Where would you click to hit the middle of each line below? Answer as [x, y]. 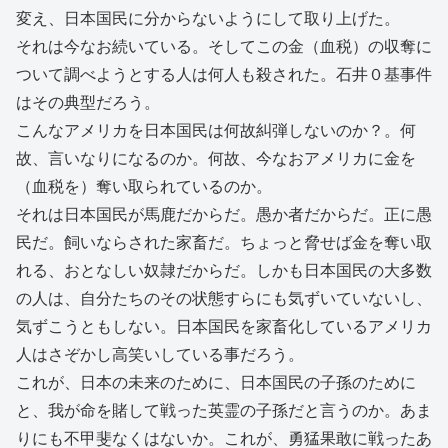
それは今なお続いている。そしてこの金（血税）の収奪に [224, 47]
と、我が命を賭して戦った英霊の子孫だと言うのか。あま [224, 411]
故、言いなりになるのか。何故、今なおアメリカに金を [216, 159]
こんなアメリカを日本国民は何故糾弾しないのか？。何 [216, 131]
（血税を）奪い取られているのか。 [144, 187]
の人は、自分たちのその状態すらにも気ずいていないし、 [224, 299]
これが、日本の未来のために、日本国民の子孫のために [216, 383]
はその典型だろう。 [88, 103]
